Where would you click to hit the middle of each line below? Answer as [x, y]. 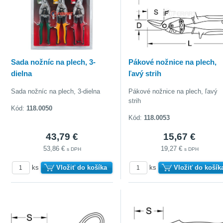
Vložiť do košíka [81, 167]
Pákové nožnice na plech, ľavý [173, 91]
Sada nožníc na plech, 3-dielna [56, 91]
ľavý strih [145, 73]
